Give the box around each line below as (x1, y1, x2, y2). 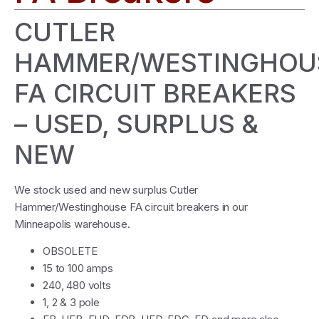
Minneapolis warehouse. (14, 217, 130, 231)
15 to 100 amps (43, 261, 113, 276)
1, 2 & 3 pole (43, 296, 100, 310)
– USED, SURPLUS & (14, 108, 259, 140)
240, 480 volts (43, 278, 111, 293)
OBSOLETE (43, 244, 98, 258)
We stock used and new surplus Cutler (14, 183, 199, 197)
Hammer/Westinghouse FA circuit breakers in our (14, 200, 248, 214)
